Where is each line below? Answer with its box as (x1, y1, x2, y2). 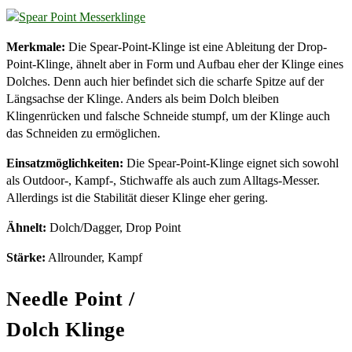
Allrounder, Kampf (46, 251, 142, 265)
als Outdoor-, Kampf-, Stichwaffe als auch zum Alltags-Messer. (6, 174, 320, 188)
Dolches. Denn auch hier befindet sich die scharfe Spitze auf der (6, 75, 324, 89)
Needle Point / (6, 287, 134, 310)
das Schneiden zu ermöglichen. (6, 126, 163, 141)
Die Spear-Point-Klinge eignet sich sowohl (123, 156, 339, 170)
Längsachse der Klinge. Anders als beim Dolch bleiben (6, 92, 279, 106)
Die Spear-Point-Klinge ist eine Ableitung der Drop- (65, 40, 327, 54)
